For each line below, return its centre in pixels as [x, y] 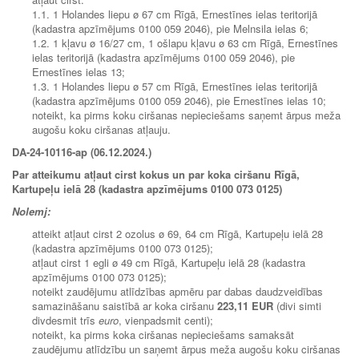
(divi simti [297, 305]
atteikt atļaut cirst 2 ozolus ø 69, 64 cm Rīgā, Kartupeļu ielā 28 [177, 233]
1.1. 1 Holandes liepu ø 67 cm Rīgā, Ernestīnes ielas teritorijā [175, 14]
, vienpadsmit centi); [166, 320]
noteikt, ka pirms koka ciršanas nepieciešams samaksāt [163, 334]
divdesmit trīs [65, 320]
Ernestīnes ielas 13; [79, 71]
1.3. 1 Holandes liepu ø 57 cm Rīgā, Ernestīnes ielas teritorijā [175, 86]
